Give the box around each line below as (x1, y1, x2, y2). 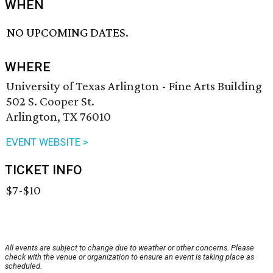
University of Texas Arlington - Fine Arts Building (6, 79, 262, 94)
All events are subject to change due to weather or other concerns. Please (5, 243, 254, 253)
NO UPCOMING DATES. (7, 25, 129, 40)
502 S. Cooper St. (6, 94, 94, 109)
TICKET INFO (5, 163, 82, 178)
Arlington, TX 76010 (6, 109, 111, 124)
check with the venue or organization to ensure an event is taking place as (5, 252, 254, 262)
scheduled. (5, 261, 42, 271)
